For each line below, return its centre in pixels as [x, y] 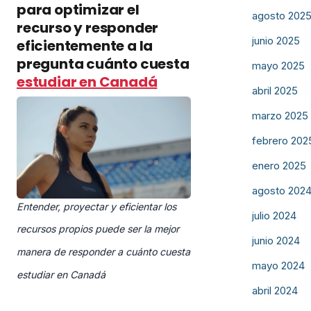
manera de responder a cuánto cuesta [103, 252]
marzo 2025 [280, 116]
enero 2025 [279, 166]
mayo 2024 [278, 266]
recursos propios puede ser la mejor [98, 229]
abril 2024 [275, 291]
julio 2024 [274, 216]
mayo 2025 [278, 66]
